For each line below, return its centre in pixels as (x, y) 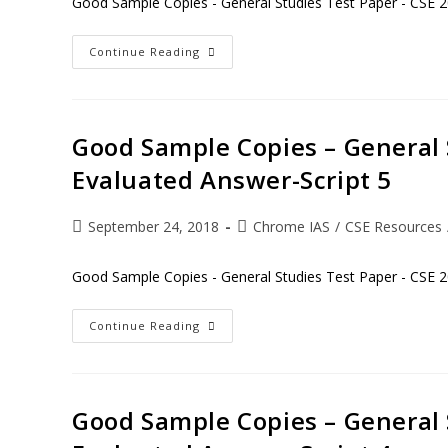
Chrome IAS (291, 226)
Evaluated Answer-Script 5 (232, 179)
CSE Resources (393, 226)
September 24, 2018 (153, 226)
